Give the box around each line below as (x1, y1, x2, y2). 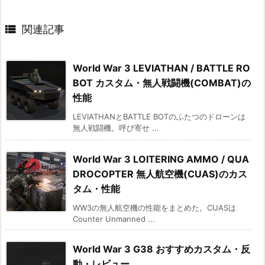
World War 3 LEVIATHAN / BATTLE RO (73, 62, 250, 74)
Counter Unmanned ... (73, 214, 155, 224)
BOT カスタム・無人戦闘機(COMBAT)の (73, 76, 251, 89)
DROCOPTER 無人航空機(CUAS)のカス (73, 167, 247, 180)
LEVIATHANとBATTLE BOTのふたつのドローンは (73, 111, 245, 121)
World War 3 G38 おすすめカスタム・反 (73, 243, 250, 255)
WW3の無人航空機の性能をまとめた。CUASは (73, 202, 236, 212)
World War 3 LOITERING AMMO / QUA (73, 153, 249, 165)
